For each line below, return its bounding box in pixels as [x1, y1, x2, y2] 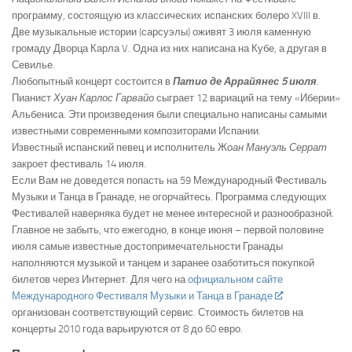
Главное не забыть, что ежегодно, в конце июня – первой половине [12, 223, 324, 236]
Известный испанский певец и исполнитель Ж [12, 141, 227, 153]
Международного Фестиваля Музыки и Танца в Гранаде [12, 289, 273, 302]
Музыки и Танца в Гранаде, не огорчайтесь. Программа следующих [12, 190, 327, 203]
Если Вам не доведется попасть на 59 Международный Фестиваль [12, 174, 327, 186]
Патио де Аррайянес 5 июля [170, 75, 317, 87]
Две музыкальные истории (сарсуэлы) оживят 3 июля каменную [12, 25, 311, 38]
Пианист [12, 91, 53, 104]
